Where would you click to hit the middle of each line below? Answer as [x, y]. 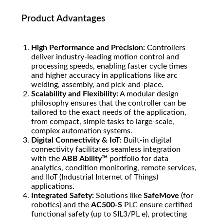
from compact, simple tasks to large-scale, [103, 122]
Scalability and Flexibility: [75, 94]
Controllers [165, 48]
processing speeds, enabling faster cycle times [109, 66]
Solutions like [119, 196]
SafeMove [161, 196]
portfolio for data [138, 159]
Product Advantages [63, 19]
